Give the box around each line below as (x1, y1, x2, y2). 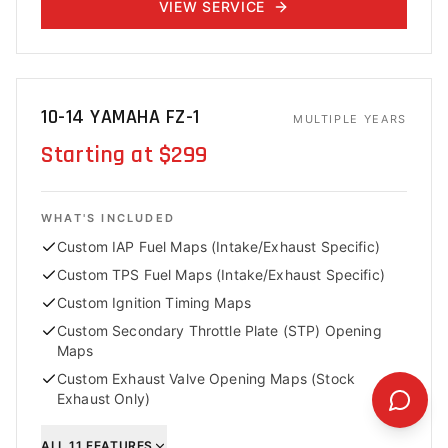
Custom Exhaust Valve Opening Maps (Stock (57, 370, 355, 387)
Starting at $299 (41, 140, 208, 170)
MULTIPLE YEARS (292, 112, 407, 126)
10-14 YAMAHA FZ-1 (41, 104, 200, 130)
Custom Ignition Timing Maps (57, 294, 252, 311)
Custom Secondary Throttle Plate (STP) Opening (57, 322, 382, 339)
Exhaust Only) (57, 390, 150, 407)
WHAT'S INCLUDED (41, 211, 175, 225)
